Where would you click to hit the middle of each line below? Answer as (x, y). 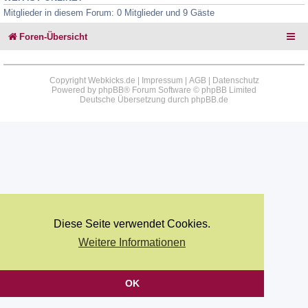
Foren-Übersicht (53, 37)
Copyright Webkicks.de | (95, 81)
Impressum (162, 81)
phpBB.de (210, 100)
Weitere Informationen (132, 243)
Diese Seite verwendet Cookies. (132, 224)
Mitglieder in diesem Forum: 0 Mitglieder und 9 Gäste (109, 12)
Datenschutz (235, 81)
